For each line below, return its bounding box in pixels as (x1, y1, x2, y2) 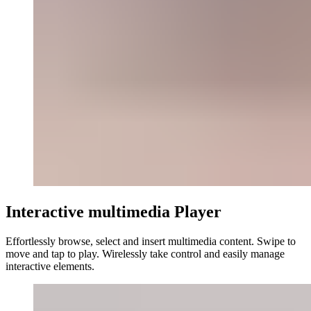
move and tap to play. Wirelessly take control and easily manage (6, 247, 285, 260)
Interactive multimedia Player (6, 203, 221, 221)
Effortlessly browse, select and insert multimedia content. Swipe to (6, 235, 296, 247)
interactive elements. (6, 260, 94, 272)
